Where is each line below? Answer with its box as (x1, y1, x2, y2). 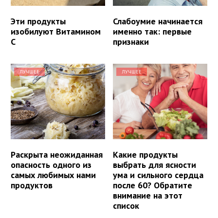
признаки (113, 36, 149, 48)
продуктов (11, 180, 53, 191)
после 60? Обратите (113, 180, 193, 191)
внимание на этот (113, 190, 183, 201)
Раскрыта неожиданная (11, 149, 103, 161)
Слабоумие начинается (113, 16, 203, 27)
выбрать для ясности (113, 159, 197, 171)
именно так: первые (113, 26, 192, 37)
